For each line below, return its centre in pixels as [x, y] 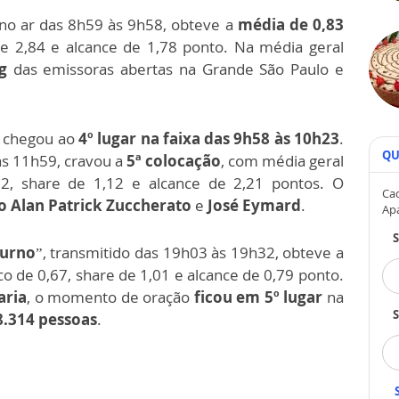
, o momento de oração [109, 297]
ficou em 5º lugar [256, 297]
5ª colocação [174, 161]
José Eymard [254, 206]
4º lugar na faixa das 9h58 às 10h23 [209, 139]
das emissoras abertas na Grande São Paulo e [175, 69]
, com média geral [282, 161]
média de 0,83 [291, 25]
